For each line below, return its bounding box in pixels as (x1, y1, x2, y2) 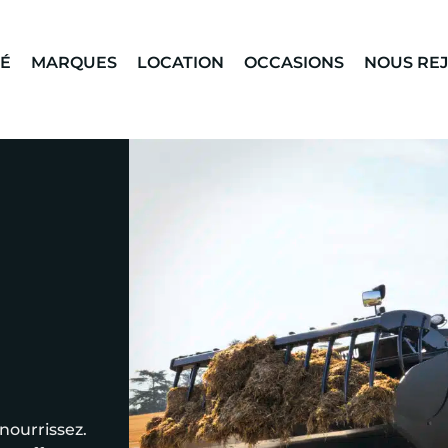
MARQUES (31, 51, 117, 72)
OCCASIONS (244, 51, 344, 72)
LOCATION (137, 51, 224, 72)
